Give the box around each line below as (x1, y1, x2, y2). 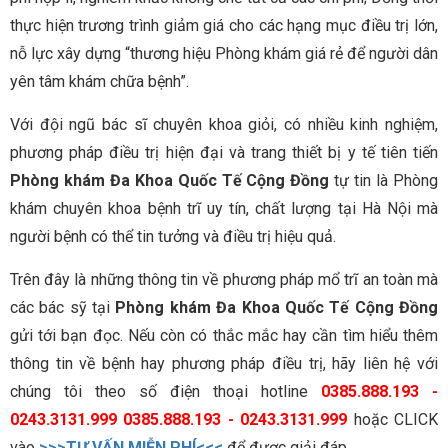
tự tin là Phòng (334, 171, 439, 191)
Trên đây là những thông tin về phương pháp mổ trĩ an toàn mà (10, 270, 438, 290)
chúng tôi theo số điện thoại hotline (10, 382, 321, 402)
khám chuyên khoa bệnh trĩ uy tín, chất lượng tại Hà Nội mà (10, 199, 438, 219)
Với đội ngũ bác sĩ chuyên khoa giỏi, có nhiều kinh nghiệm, (10, 115, 438, 135)
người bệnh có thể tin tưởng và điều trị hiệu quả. (10, 227, 336, 247)
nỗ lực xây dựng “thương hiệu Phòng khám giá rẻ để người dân (10, 44, 438, 64)
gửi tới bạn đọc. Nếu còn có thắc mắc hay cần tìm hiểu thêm (10, 326, 438, 346)
